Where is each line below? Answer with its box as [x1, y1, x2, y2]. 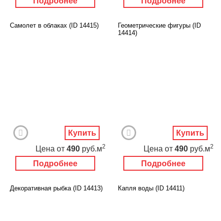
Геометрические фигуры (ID [118, 21, 201, 29]
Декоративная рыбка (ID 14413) [10, 184, 103, 192]
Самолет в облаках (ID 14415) [10, 21, 99, 29]
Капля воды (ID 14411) [118, 184, 184, 192]
